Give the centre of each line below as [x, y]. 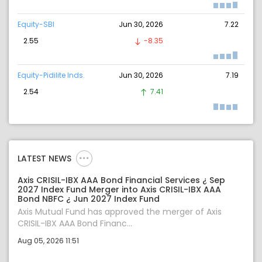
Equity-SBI [36, 25]
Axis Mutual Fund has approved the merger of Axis [120, 212]
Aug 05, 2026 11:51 [48, 241]
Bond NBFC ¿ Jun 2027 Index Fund [89, 199]
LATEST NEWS [44, 159]
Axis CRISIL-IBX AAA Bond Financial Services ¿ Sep [121, 180]
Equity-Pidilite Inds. [51, 75]
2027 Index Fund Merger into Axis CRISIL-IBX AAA [119, 190]
